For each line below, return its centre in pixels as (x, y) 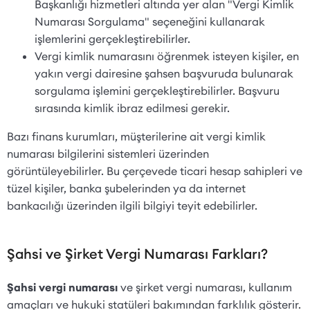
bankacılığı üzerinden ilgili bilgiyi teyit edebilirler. (134, 205)
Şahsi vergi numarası (62, 287)
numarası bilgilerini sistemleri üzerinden (108, 153)
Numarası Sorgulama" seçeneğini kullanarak (150, 21)
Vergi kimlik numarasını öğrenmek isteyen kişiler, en (167, 56)
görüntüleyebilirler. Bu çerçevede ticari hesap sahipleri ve (155, 171)
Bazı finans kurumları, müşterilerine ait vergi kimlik (136, 136)
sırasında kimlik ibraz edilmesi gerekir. (134, 108)
